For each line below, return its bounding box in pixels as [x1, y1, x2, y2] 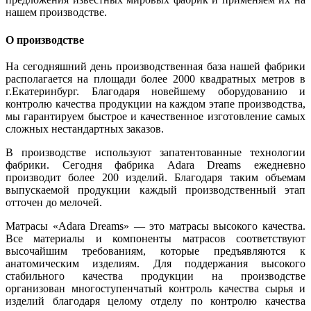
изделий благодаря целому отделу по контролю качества [6, 294, 305, 307]
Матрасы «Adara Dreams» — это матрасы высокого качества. [6, 219, 305, 232]
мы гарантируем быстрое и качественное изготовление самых [6, 110, 305, 122]
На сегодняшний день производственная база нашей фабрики [6, 60, 305, 72]
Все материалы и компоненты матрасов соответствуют [6, 232, 305, 244]
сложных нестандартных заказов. [6, 122, 164, 135]
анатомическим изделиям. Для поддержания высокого [6, 257, 305, 269]
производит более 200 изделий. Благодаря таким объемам [6, 171, 305, 183]
